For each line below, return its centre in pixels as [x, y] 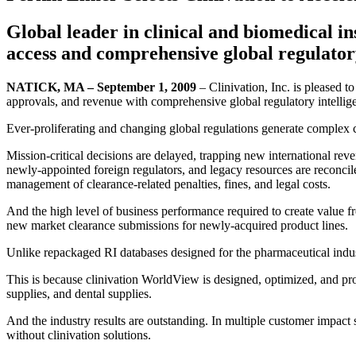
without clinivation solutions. [79, 335]
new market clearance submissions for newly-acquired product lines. [177, 225]
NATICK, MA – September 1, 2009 [101, 87]
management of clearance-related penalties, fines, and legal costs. [168, 184]
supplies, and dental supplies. [79, 293]
